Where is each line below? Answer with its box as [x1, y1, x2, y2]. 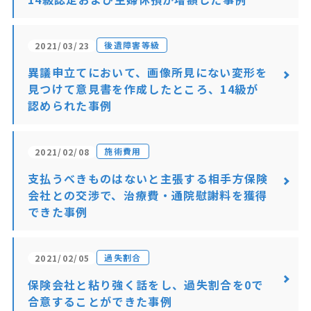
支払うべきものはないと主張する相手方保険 [27, 170, 269, 187]
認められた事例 [27, 97, 112, 114]
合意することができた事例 [27, 293, 173, 310]
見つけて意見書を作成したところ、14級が [27, 81, 259, 97]
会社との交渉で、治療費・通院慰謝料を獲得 [27, 187, 268, 203]
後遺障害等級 [104, 39, 160, 51]
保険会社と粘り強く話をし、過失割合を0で [27, 276, 264, 293]
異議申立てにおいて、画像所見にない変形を [27, 64, 268, 81]
